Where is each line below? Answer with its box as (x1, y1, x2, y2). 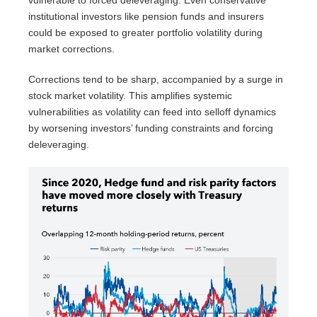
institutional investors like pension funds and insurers (28, 11, 264, 23)
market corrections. (28, 43, 115, 55)
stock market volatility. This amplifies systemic (28, 90, 232, 102)
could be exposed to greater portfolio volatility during (28, 27, 263, 39)
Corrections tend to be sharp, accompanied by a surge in (28, 74, 283, 86)
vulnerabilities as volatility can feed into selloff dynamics (28, 106, 276, 118)
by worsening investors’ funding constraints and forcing (28, 122, 273, 134)
